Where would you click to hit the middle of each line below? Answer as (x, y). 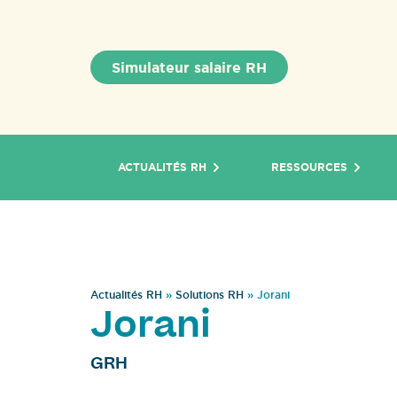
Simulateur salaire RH (189, 67)
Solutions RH (210, 295)
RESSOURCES (309, 167)
